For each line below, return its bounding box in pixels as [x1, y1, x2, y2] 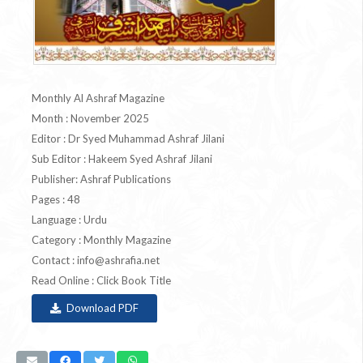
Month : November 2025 [32, 111, 149, 125]
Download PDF [66, 301, 139, 315]
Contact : [32, 253, 77, 267]
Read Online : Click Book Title [32, 273, 171, 287]
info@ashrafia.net [77, 253, 160, 267]
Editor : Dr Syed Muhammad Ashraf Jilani [32, 131, 224, 145]
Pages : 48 [32, 192, 80, 206]
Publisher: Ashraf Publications [32, 172, 171, 186]
